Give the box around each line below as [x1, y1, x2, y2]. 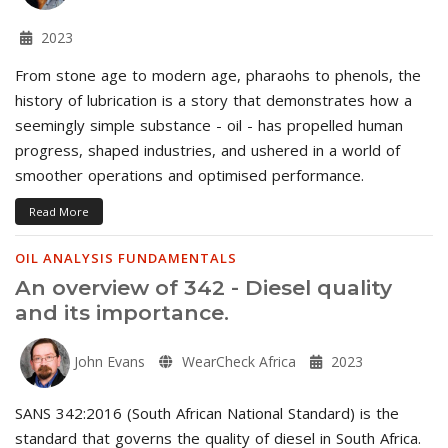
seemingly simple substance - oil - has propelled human [15, 114, 403, 135]
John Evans [70, 351, 145, 371]
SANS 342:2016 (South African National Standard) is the [15, 402, 399, 423]
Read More [29, 203, 89, 219]
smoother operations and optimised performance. [15, 164, 364, 185]
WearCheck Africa [178, 351, 296, 371]
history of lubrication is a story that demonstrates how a [15, 89, 412, 110]
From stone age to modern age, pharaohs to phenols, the [15, 64, 421, 85]
